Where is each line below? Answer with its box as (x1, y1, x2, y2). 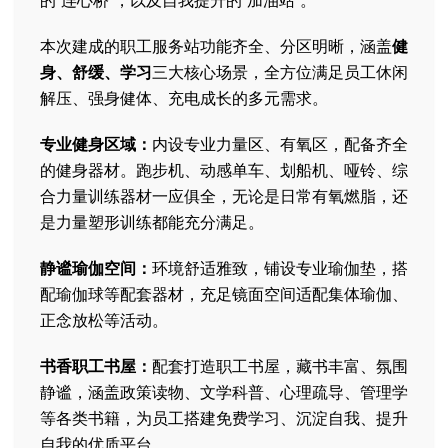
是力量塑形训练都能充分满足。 (40, 210, 264, 233)
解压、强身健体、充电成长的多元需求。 (40, 86, 328, 109)
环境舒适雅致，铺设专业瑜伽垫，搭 (152, 256, 408, 279)
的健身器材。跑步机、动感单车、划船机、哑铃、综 (40, 158, 408, 181)
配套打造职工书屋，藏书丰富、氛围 (152, 354, 408, 377)
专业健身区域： (40, 132, 152, 155)
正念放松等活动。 (40, 308, 168, 331)
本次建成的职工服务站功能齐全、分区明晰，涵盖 (40, 34, 392, 57)
